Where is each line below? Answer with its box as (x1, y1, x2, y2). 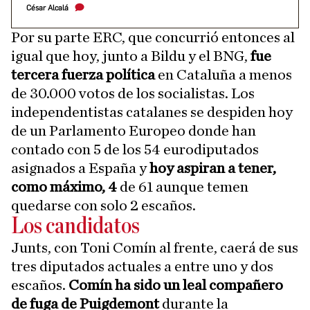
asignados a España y (11, 161, 149, 176)
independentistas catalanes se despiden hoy (11, 104, 293, 120)
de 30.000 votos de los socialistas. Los (11, 86, 255, 101)
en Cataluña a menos (158, 67, 292, 82)
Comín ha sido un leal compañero (69, 277, 283, 293)
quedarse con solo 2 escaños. (11, 198, 196, 213)
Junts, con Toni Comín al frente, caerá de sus (11, 240, 298, 255)
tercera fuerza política (11, 67, 158, 82)
